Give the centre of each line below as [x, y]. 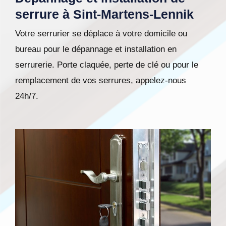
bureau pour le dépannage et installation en [96, 49]
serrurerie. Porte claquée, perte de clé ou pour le [107, 65]
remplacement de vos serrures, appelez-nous [101, 80]
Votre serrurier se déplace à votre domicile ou [101, 33]
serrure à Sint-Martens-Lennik [104, 14]
